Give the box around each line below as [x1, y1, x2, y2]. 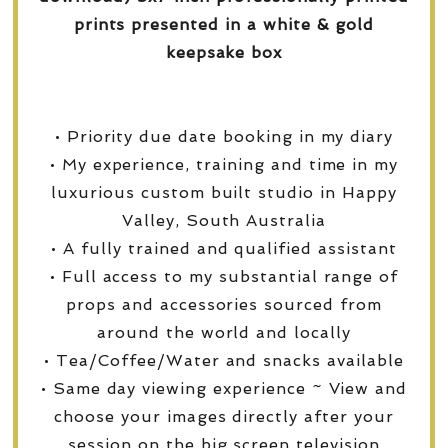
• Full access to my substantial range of [49, 266, 399, 286]
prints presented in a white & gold [73, 14, 375, 34]
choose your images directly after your [54, 406, 394, 426]
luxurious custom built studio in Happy [51, 182, 397, 202]
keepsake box [165, 42, 283, 62]
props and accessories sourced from [66, 294, 382, 314]
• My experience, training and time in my [49, 154, 399, 174]
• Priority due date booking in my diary [54, 126, 394, 146]
